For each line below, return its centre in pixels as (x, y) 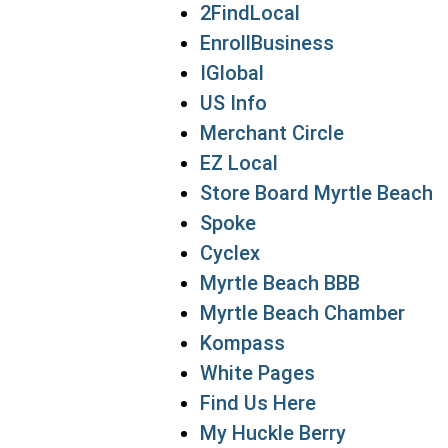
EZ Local (239, 163)
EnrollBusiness (267, 43)
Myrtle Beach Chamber (302, 313)
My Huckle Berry (273, 433)
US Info (233, 103)
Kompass (242, 343)
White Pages (257, 373)
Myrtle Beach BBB (280, 283)
